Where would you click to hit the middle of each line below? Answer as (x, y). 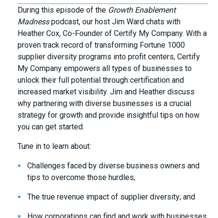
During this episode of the (63, 10)
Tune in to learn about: (54, 146)
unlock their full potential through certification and (101, 80)
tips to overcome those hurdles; (81, 177)
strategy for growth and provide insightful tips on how (109, 115)
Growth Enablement (142, 10)
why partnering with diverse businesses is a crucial (104, 103)
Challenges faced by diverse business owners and (113, 165)
